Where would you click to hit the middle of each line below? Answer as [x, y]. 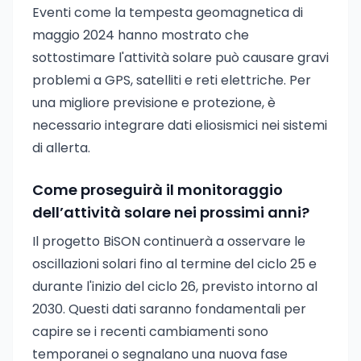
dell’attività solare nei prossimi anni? [171, 212]
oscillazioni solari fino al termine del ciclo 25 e [174, 264]
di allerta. [61, 148]
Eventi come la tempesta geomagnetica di [168, 12]
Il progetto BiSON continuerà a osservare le [169, 241]
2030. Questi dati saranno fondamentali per [169, 309]
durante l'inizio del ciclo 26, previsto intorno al [175, 286]
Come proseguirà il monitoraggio [158, 190]
